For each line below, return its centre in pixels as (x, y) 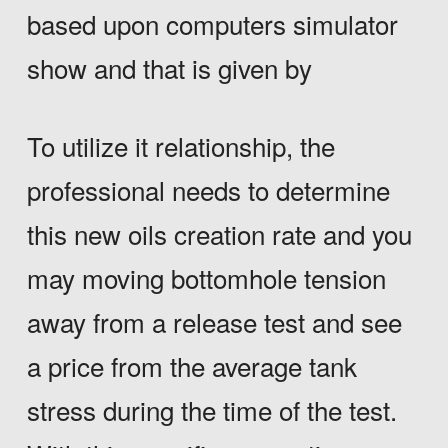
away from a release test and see (214, 322)
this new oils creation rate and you (219, 234)
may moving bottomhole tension (206, 278)
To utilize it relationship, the (180, 146)
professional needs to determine (208, 190)
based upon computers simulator (212, 24)
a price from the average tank (191, 366)
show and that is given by (169, 68)
